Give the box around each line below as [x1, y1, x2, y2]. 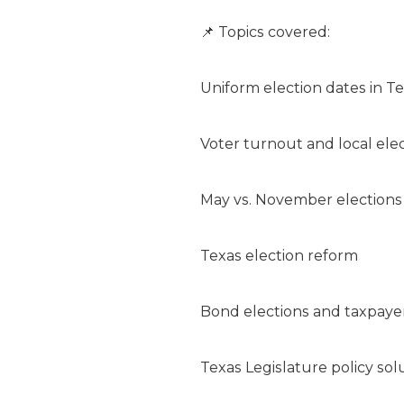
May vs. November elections [200, 191, 402, 209]
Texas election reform [200, 247, 358, 265]
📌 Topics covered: [200, 23, 330, 41]
